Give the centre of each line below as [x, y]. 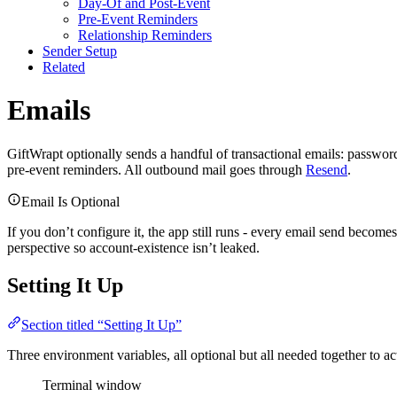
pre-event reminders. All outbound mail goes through [156, 169]
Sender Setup [80, 51]
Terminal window [92, 385]
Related [64, 66]
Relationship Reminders [145, 35]
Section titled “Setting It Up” [101, 324]
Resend [327, 169]
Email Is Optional [70, 201]
